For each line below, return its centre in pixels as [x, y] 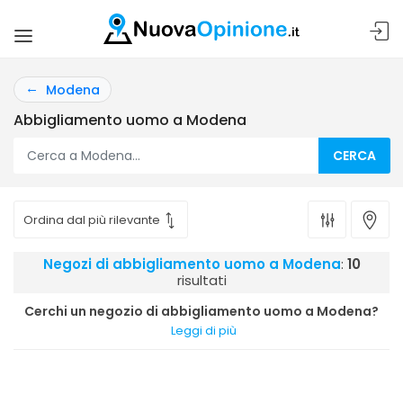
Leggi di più [204, 331]
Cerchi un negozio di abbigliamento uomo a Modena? [201, 311]
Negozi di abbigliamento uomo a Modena [192, 264]
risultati [201, 280]
